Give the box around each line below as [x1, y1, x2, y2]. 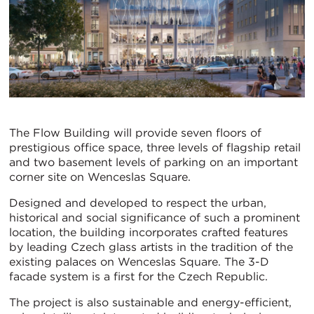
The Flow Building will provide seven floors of [9, 126, 261, 140]
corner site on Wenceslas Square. [9, 170, 191, 184]
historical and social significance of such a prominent [9, 211, 300, 225]
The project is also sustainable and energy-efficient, [9, 296, 292, 310]
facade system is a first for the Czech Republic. [9, 270, 268, 284]
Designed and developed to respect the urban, [9, 196, 266, 210]
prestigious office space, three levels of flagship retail [9, 141, 301, 155]
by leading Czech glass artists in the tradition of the [9, 240, 293, 254]
